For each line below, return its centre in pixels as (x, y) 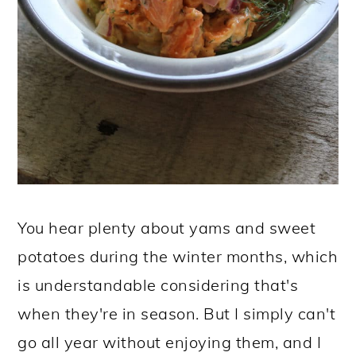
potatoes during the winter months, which (178, 256)
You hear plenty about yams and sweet (167, 227)
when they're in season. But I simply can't (177, 313)
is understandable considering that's (158, 284)
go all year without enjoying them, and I (170, 342)
